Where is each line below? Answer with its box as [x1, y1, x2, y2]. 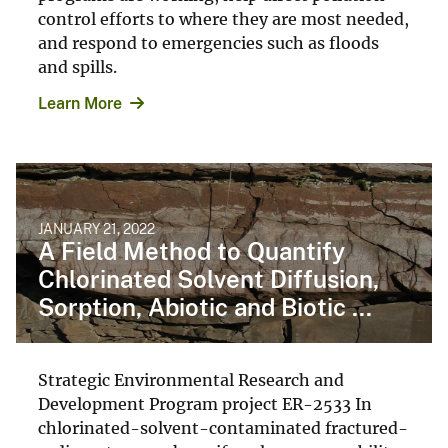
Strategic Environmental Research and [38, 369, 344, 390]
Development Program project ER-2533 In [38, 393, 372, 414]
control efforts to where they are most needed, [38, 8, 409, 29]
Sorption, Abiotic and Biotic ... [38, 292, 372, 321]
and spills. [38, 56, 117, 77]
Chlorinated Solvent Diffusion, [38, 264, 379, 293]
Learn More [38, 93, 122, 113]
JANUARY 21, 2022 [38, 220, 155, 237]
